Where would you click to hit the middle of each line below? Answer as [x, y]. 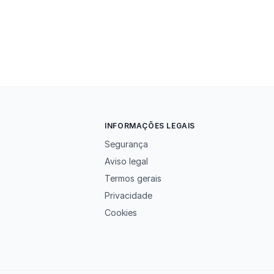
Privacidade [129, 195]
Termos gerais [133, 178]
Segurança [127, 144]
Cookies [121, 213]
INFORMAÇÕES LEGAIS [150, 126]
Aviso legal [127, 161]
